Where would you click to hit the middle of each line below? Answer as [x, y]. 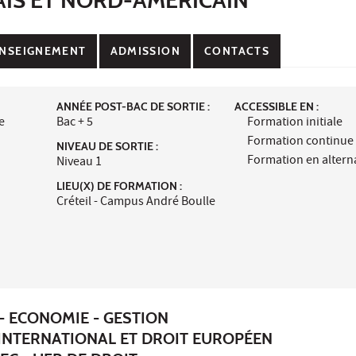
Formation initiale [295, 123]
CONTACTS [237, 51]
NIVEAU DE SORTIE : [107, 146]
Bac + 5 [74, 123]
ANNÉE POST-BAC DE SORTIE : [133, 106]
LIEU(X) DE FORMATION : [119, 186]
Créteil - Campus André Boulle [135, 202]
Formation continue [301, 142]
